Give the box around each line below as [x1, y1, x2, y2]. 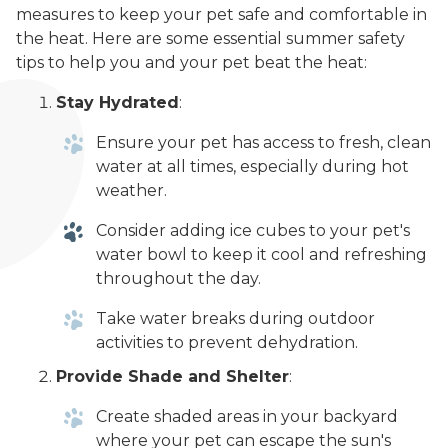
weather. [96, 181, 167, 201]
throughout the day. [96, 269, 261, 289]
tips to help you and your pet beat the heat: [16, 53, 367, 73]
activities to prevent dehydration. [96, 333, 358, 353]
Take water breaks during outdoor [96, 309, 375, 329]
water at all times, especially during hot [96, 157, 409, 177]
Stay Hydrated [56, 93, 179, 113]
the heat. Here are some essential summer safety [16, 29, 405, 49]
